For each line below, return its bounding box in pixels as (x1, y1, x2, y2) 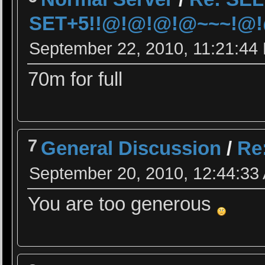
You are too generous (28, 193, 217, 215)
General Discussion (41, 137, 222, 159)
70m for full (28, 68, 123, 90)
